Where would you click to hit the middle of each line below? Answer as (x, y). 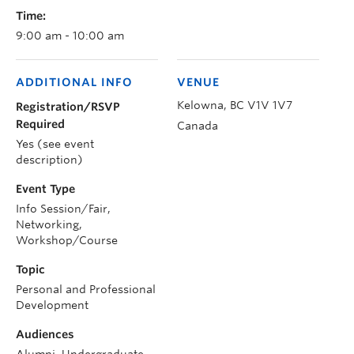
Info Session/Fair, (63, 209)
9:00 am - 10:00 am (70, 36)
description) (49, 160)
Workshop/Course (67, 240)
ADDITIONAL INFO (74, 82)
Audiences (45, 334)
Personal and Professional (86, 289)
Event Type (45, 189)
